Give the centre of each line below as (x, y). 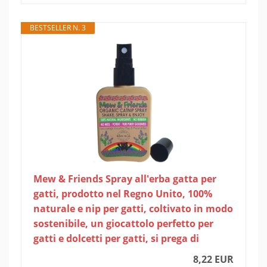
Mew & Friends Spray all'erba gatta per (125, 178)
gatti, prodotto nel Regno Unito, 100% (123, 193)
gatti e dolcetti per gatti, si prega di (116, 238)
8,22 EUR (213, 259)
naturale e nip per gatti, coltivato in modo (133, 208)
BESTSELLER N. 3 (58, 27)
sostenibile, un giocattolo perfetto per (123, 223)
